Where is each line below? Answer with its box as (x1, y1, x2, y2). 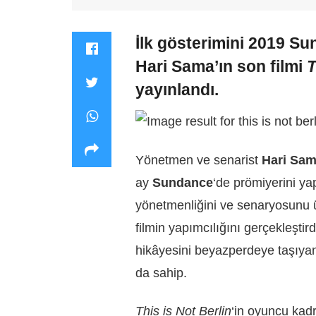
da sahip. (135, 265, 187, 280)
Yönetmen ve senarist (135, 152, 262, 167)
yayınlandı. (135, 80, 219, 99)
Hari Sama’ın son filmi (135, 57, 303, 75)
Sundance (152, 175, 213, 190)
